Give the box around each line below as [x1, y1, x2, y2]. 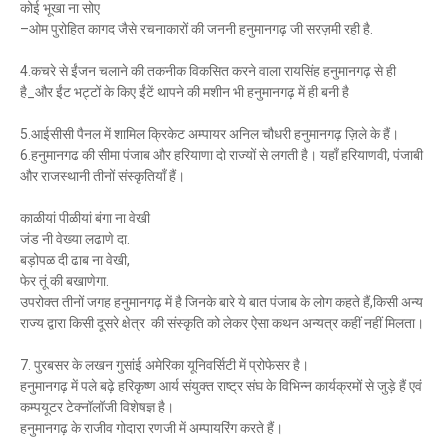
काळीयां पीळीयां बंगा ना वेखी [20, 210, 150, 226]
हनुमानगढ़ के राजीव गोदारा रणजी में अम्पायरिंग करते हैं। [20, 420, 283, 436]
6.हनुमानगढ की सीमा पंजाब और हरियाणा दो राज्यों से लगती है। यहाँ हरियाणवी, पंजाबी [20, 147, 423, 163]
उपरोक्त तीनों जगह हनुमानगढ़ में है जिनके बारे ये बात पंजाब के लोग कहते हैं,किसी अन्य [20, 294, 423, 310]
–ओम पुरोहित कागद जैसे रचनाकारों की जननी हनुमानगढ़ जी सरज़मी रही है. [20, 21, 373, 37]
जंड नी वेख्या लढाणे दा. [20, 231, 130, 247]
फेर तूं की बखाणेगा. [20, 273, 109, 289]
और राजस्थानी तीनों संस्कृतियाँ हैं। [20, 168, 185, 184]
